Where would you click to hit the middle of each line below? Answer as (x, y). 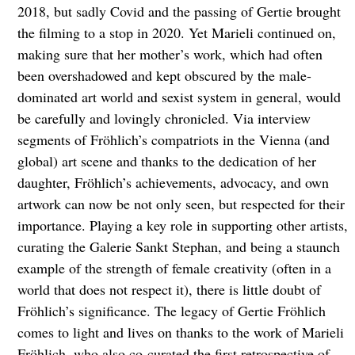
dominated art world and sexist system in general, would (179, 96)
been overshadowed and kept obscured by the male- (164, 75)
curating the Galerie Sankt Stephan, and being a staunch (178, 246)
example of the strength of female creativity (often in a (174, 267)
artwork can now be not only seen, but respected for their (181, 203)
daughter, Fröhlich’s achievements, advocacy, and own (173, 182)
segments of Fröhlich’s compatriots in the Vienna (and (173, 139)
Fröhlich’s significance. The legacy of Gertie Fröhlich (171, 310)
